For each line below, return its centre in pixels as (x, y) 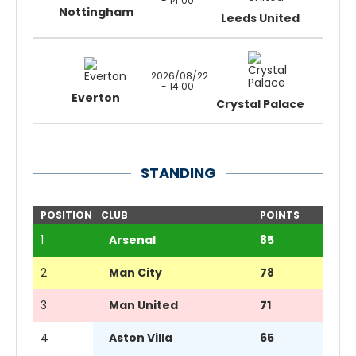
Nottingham (96, 12)
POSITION (66, 215)
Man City (135, 273)
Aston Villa (141, 338)
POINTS (280, 215)
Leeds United (260, 18)
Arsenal (132, 240)
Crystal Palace (260, 104)
